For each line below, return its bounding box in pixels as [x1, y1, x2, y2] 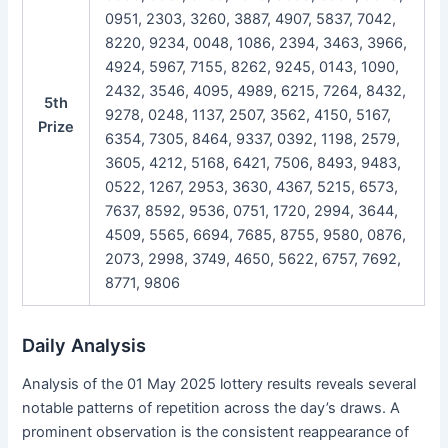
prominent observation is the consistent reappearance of [22, 423, 410, 442]
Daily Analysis [22, 333, 147, 356]
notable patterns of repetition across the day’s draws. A [22, 399, 401, 418]
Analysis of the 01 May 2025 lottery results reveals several [22, 375, 417, 394]
